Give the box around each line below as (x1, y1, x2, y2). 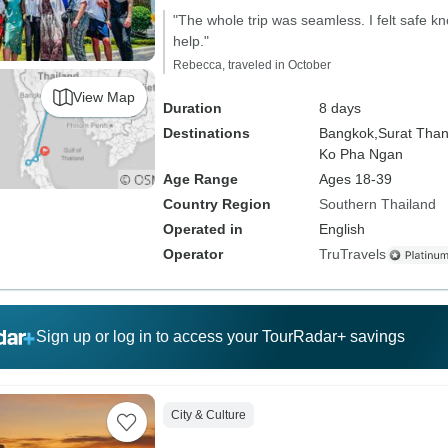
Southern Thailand (318, 196, 436, 212)
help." (172, 33, 209, 49)
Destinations (162, 125, 250, 141)
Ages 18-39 (318, 171, 392, 187)
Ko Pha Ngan (318, 146, 403, 162)
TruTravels (318, 246, 386, 262)
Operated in (162, 221, 243, 237)
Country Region (162, 196, 271, 212)
